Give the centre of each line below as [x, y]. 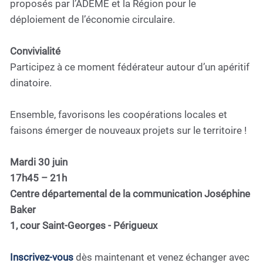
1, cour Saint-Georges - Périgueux [84, 225]
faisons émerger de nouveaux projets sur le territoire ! [128, 130]
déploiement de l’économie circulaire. [92, 19]
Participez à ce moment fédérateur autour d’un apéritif [130, 67]
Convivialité [35, 51]
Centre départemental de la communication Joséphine [130, 193]
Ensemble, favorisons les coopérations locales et [119, 114]
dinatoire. [31, 82]
